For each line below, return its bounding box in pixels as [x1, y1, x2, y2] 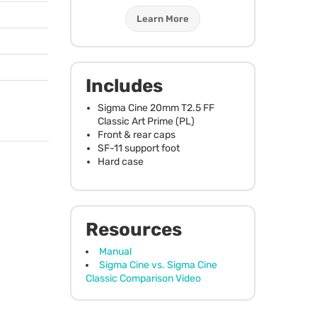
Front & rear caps [97, 128, 175, 141]
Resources [85, 218, 182, 241]
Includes [85, 74, 163, 97]
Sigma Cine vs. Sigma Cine [98, 258, 217, 271]
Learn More [136, 13, 189, 24]
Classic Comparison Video [85, 272, 201, 284]
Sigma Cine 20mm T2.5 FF [97, 101, 214, 114]
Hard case [97, 155, 144, 168]
